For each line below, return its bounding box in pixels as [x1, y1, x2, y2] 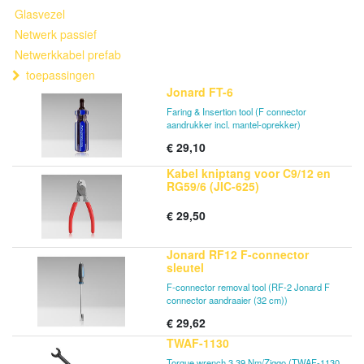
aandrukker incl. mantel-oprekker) [167, 118, 301, 131]
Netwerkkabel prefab [15, 46, 121, 63]
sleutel [167, 259, 204, 275]
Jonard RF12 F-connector [167, 246, 309, 262]
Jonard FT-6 [167, 84, 233, 100]
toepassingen [26, 67, 95, 83]
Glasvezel [15, 6, 65, 22]
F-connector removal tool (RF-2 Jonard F [167, 280, 330, 293]
